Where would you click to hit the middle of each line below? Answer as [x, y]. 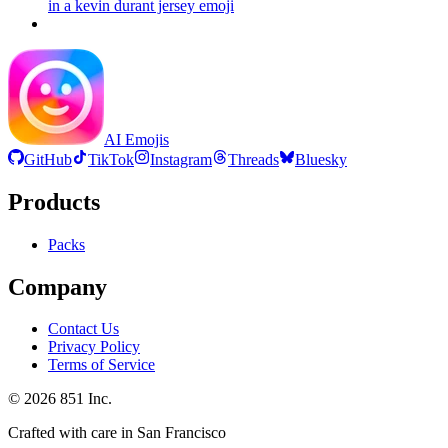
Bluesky [321, 159]
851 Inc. [84, 399]
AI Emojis [136, 139]
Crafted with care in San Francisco [117, 433]
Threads [253, 159]
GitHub [48, 159]
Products [54, 201]
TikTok [111, 159]
